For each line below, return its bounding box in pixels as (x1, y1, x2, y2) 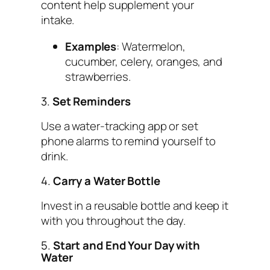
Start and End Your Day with (52, 237, 201, 254)
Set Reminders (52, 93, 131, 110)
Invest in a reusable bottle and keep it (41, 197, 229, 213)
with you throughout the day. (41, 212, 186, 228)
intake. (41, 12, 75, 28)
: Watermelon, (116, 38, 186, 54)
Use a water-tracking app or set (41, 118, 198, 134)
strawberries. (65, 68, 131, 84)
